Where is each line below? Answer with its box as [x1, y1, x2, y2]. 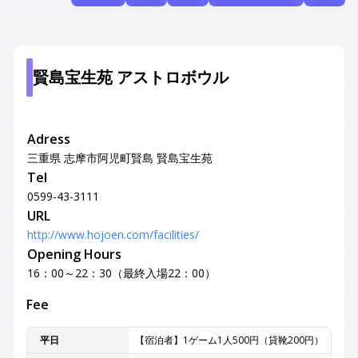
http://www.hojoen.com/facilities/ [27, 227, 199, 242]
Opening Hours [27, 245, 121, 263]
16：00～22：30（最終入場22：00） [27, 265, 216, 280]
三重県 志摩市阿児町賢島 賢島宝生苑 [27, 150, 213, 165]
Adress [27, 130, 70, 148]
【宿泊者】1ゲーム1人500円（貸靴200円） [135, 333, 324, 347]
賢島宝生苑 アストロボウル [33, 66, 229, 88]
